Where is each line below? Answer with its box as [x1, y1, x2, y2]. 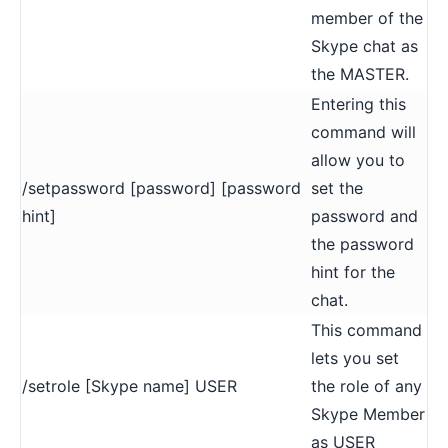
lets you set [311, 347, 399, 368]
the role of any [311, 375, 422, 396]
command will [311, 121, 416, 142]
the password [311, 233, 414, 254]
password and [311, 205, 418, 226]
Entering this [311, 93, 406, 114]
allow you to [311, 149, 405, 170]
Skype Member [311, 403, 425, 424]
